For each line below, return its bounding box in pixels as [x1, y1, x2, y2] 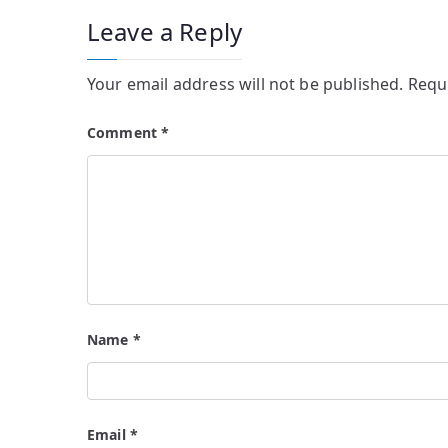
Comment [87, 122, 162, 142]
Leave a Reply [87, 14, 243, 48]
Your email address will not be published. [87, 72, 404, 95]
